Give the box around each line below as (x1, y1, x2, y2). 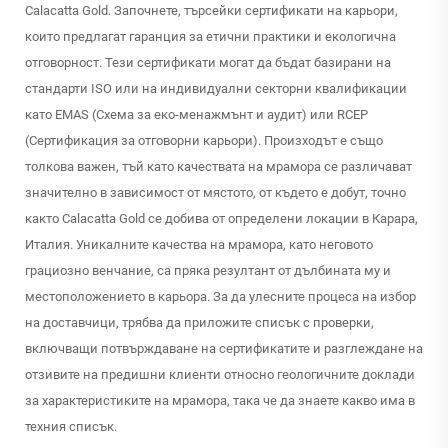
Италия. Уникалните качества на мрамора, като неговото (25, 237, 373, 253)
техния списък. (25, 419, 117, 435)
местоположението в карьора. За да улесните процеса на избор (25, 289, 416, 305)
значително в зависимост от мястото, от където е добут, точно (25, 185, 406, 201)
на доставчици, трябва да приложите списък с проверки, (25, 315, 374, 331)
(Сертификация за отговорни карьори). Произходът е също (25, 133, 383, 149)
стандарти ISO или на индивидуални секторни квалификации (25, 81, 407, 97)
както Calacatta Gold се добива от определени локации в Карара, (25, 211, 418, 227)
